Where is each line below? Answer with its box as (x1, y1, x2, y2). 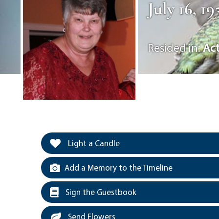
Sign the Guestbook (64, 186, 136, 197)
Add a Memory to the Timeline (65, 162, 173, 173)
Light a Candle (66, 137, 120, 148)
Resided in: (148, 40, 203, 55)
